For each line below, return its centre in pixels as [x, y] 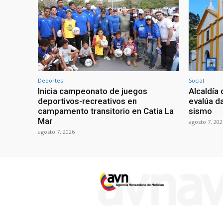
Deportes [50, 81]
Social [196, 81]
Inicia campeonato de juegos [93, 91]
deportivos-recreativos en [87, 101]
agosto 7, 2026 [56, 132]
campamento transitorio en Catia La [106, 111]
